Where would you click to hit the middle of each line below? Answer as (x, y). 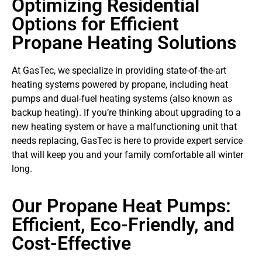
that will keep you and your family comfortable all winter (127, 155)
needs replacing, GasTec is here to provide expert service (127, 141)
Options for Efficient (95, 24)
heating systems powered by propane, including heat (120, 85)
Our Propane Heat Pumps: (121, 206)
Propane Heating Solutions (124, 43)
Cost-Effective (71, 243)
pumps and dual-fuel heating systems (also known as (122, 99)
